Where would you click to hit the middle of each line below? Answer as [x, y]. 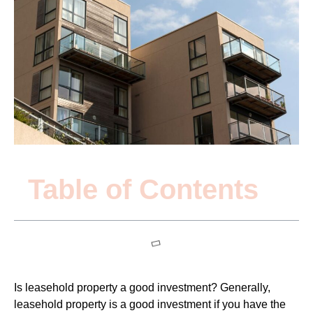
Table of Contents [143, 190]
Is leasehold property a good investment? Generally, [142, 288]
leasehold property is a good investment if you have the [150, 305]
